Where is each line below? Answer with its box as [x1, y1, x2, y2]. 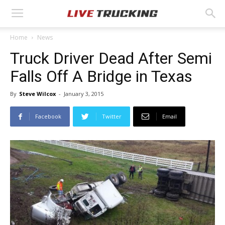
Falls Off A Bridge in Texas [10, 67, 192, 86]
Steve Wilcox [19, 90, 56, 97]
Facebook [35, 113, 61, 120]
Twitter [102, 113, 122, 120]
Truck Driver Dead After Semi [10, 49, 212, 68]
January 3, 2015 [64, 90, 103, 97]
